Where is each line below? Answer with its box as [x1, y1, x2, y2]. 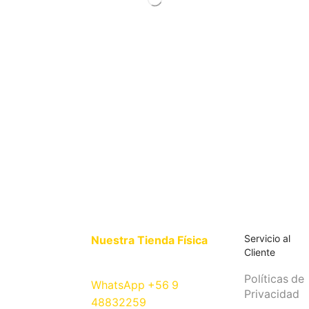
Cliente [244, 246, 276, 259]
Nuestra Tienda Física [91, 234, 208, 248]
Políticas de [243, 272, 304, 286]
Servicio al [244, 232, 291, 245]
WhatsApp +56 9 [91, 279, 179, 292]
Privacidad [243, 288, 299, 301]
